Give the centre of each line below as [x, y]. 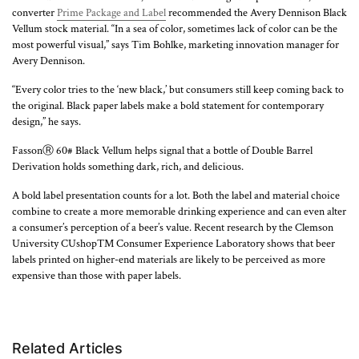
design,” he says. [46, 121]
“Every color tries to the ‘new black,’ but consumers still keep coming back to [178, 89]
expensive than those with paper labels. [97, 275]
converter [34, 12]
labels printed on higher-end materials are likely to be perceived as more [169, 259]
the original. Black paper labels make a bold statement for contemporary [168, 105]
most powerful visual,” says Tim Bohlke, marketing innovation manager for [175, 44]
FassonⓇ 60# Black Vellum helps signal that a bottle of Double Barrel [162, 150]
